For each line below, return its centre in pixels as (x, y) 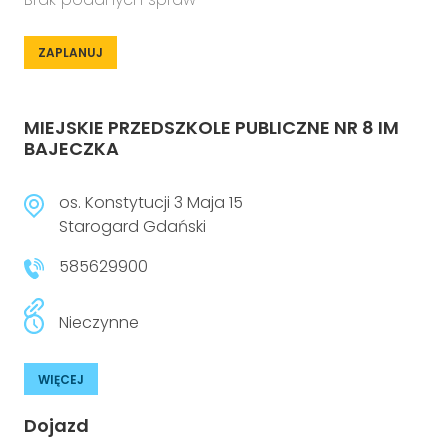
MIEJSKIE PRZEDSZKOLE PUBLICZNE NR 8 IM (211, 127)
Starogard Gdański (132, 226)
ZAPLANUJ (70, 52)
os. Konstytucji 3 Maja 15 (151, 202)
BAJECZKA (71, 148)
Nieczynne (99, 322)
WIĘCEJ (61, 379)
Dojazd (56, 425)
